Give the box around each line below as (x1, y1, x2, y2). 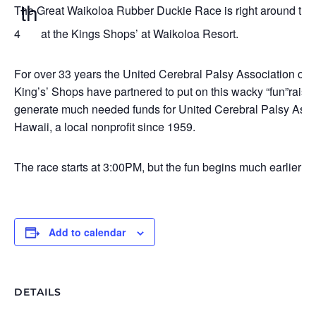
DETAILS (14, 286, 61, 298)
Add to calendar (49, 225, 126, 239)
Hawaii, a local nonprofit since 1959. (14, 119, 195, 135)
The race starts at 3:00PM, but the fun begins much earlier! (14, 159, 304, 175)
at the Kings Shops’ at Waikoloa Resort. (38, 25, 238, 42)
